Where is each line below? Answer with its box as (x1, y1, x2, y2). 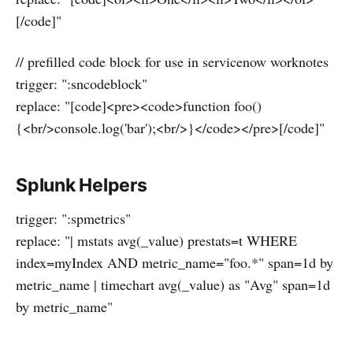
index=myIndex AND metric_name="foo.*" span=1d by (16, 253, 333, 273)
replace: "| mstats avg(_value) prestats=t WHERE (16, 231, 297, 251)
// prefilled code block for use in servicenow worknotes (16, 52, 329, 72)
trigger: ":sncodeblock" (16, 74, 147, 94)
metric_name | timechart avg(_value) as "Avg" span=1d (16, 275, 330, 295)
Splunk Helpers (16, 174, 147, 197)
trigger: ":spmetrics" (16, 209, 131, 229)
